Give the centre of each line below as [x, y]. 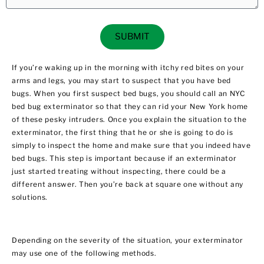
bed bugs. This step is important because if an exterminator [124, 159]
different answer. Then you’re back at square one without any [128, 184]
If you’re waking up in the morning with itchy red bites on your [128, 68]
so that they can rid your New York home [171, 107]
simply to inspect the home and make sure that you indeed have [131, 146]
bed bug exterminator [53, 107]
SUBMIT [132, 37]
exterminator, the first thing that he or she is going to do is [123, 133]
